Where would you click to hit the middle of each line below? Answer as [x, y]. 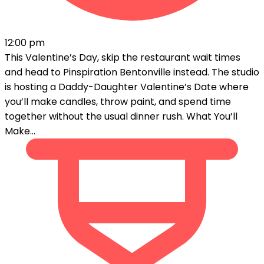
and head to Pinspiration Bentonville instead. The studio [132, 72]
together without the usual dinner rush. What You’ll [121, 116]
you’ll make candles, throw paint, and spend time [118, 101]
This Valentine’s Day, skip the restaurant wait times [123, 57]
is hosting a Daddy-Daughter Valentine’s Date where [127, 87]
